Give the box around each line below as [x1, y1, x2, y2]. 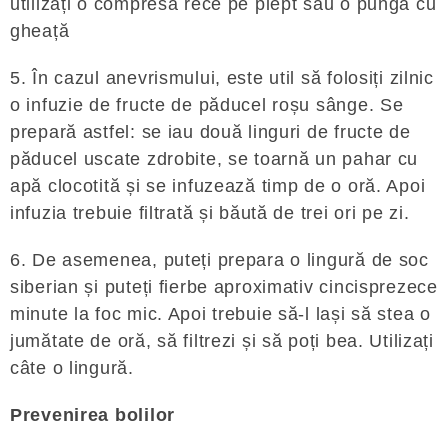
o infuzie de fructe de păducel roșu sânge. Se [10, 95, 404, 115]
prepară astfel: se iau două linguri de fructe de [10, 122, 411, 142]
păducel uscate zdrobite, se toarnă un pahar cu [10, 149, 419, 169]
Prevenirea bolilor [10, 405, 175, 425]
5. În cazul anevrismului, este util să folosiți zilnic [10, 68, 434, 88]
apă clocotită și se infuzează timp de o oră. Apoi [10, 176, 426, 196]
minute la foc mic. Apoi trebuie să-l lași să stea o [10, 304, 431, 324]
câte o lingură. [10, 358, 134, 378]
